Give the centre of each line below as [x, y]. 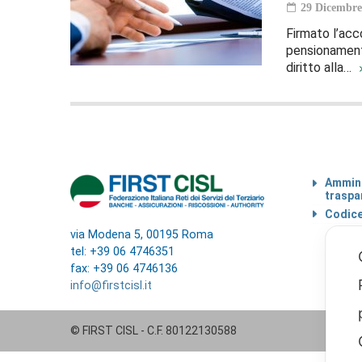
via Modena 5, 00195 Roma [142, 234]
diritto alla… [320, 67]
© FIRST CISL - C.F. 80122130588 [154, 330]
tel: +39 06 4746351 [122, 251]
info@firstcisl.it [111, 285]
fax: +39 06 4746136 [124, 268]
